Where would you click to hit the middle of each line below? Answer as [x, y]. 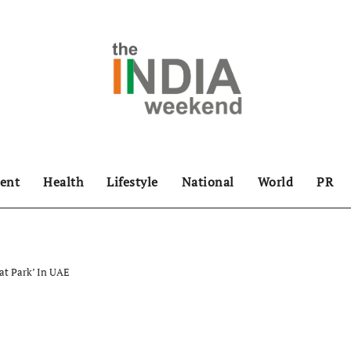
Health [63, 182]
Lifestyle [132, 182]
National [208, 182]
